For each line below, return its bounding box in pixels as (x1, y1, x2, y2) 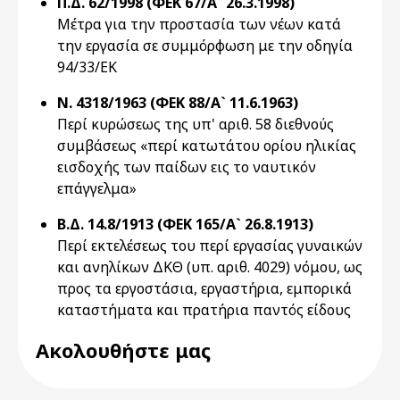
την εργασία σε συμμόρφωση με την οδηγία (57, 36, 353, 55)
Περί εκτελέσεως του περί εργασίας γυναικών (57, 236, 362, 255)
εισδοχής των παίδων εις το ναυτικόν (57, 157, 316, 177)
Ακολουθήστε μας (36, 337, 211, 363)
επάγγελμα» (57, 179, 137, 198)
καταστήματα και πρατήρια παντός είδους (57, 300, 351, 320)
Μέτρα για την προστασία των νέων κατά (57, 14, 341, 34)
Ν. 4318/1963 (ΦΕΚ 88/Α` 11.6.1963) (57, 93, 298, 112)
